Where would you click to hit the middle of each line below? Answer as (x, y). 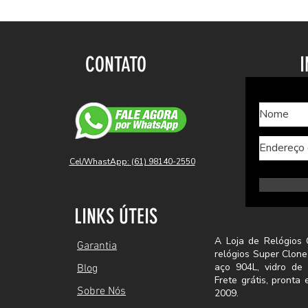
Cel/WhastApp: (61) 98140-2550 (132, 161)
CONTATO (115, 64)
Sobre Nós (101, 291)
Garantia (97, 246)
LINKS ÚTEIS (115, 216)
